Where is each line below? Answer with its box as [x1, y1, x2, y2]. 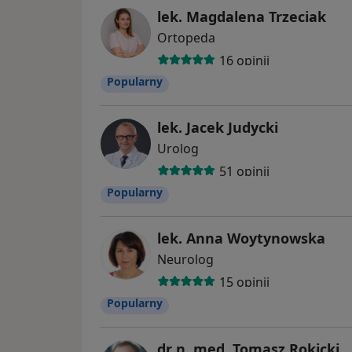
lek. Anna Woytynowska [157, 229, 325, 248]
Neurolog [157, 251, 214, 269]
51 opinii [218, 162, 269, 180]
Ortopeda [157, 29, 215, 47]
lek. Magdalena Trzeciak [157, 7, 326, 27]
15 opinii [218, 273, 269, 291]
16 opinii [218, 51, 269, 69]
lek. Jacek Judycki [157, 118, 278, 137]
